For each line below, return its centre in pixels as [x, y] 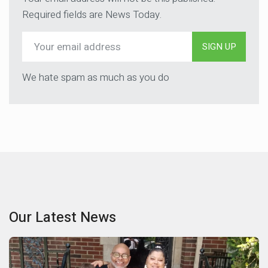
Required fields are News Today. [92, 15]
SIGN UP [219, 47]
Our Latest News [63, 217]
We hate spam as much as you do [96, 77]
